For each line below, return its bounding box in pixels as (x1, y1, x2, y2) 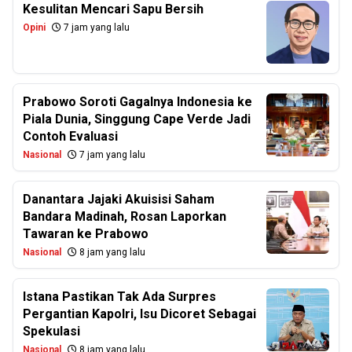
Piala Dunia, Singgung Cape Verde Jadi (23, 112, 251, 126)
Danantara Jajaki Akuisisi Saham (23, 192, 214, 207)
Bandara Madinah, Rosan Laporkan (23, 209, 226, 224)
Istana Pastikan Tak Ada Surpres (23, 289, 216, 304)
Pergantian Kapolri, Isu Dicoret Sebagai (23, 306, 256, 321)
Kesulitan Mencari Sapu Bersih (23, 2, 203, 16)
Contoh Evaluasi (23, 129, 118, 144)
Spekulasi (23, 324, 80, 339)
